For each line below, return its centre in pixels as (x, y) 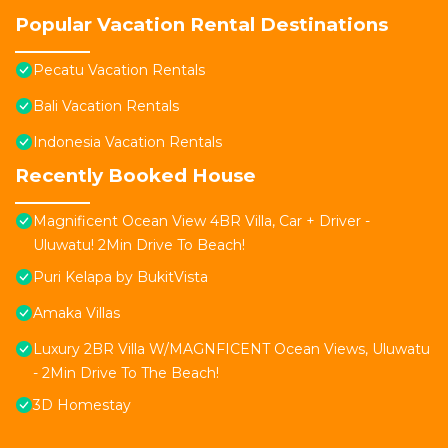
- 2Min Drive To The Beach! (126, 373)
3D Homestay (82, 405)
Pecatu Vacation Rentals (119, 70)
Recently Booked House (135, 176)
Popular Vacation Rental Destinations (201, 25)
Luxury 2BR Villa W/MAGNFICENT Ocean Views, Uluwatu (231, 349)
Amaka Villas (76, 313)
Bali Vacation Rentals (106, 106)
